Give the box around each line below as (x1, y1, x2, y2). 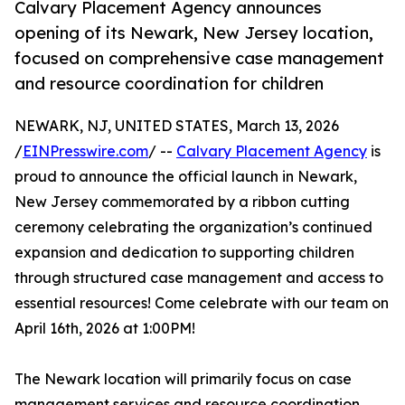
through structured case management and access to (14, 268, 383, 287)
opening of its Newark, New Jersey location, (14, 23, 373, 43)
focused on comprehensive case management (14, 48, 384, 69)
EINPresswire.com (23, 142, 148, 161)
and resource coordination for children (14, 73, 324, 94)
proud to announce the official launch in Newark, (14, 167, 357, 186)
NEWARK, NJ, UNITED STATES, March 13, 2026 (14, 117, 339, 136)
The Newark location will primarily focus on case (14, 370, 352, 389)
